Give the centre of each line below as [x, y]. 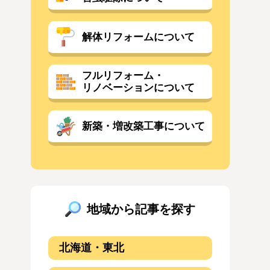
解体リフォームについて [138, 37]
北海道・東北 [91, 247]
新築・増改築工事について [143, 126]
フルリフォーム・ [123, 75]
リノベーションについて [138, 87]
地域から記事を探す [141, 209]
